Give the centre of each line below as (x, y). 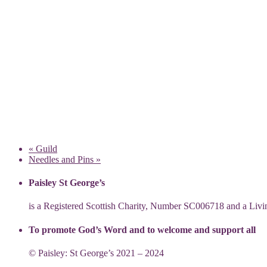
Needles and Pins (62, 159)
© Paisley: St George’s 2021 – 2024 (96, 253)
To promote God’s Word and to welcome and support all (142, 229)
